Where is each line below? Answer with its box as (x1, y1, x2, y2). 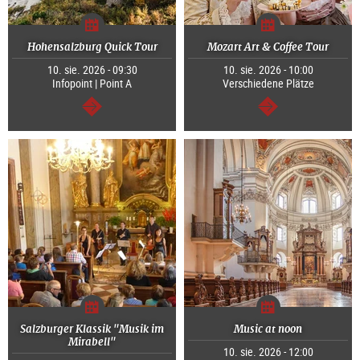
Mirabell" (68, 335, 116, 350)
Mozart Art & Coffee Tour (207, 40, 329, 55)
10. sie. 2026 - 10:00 (223, 62, 313, 78)
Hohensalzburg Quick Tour (27, 40, 157, 55)
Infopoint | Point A (52, 76, 132, 92)
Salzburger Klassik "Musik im (20, 322, 164, 337)
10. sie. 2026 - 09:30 (47, 62, 137, 78)
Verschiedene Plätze (222, 76, 314, 92)
